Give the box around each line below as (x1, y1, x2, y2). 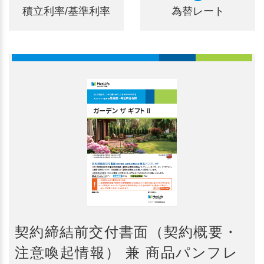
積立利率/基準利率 (22, 5, 110, 17)
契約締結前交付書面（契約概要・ (15, 224, 237, 240)
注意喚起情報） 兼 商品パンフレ (15, 245, 237, 260)
